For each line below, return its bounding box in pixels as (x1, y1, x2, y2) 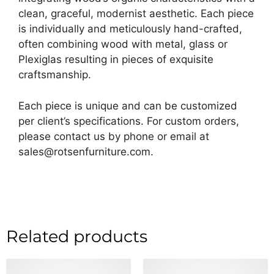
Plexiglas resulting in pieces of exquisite (18, 53, 213, 66)
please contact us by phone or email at (18, 130, 209, 143)
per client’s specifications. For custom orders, (18, 114, 239, 127)
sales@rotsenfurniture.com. (18, 145, 154, 158)
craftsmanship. (18, 68, 91, 81)
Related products (6, 226, 147, 246)
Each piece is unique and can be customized (18, 99, 237, 112)
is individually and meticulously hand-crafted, (18, 23, 242, 35)
